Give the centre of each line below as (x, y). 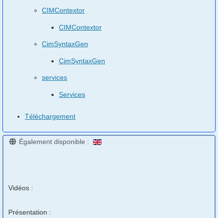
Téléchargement (50, 116)
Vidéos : (21, 188)
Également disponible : (55, 142)
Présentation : (31, 212)
